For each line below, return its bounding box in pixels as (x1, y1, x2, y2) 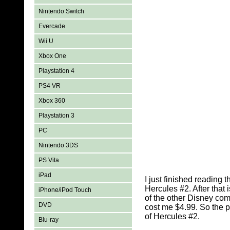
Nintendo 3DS (39, 142, 79, 149)
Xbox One (39, 52, 67, 60)
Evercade (39, 23, 66, 30)
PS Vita (39, 157, 60, 164)
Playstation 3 (39, 112, 75, 119)
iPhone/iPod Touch (39, 186, 92, 194)
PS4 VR (39, 82, 61, 89)
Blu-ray (39, 216, 59, 223)
